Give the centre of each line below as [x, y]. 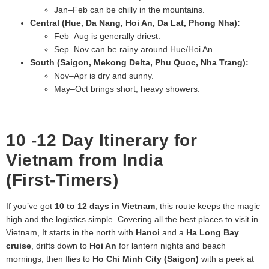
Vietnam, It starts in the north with [71, 232]
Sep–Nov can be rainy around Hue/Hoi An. [134, 49]
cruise [19, 245]
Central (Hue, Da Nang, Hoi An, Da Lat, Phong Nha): [135, 23]
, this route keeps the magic [207, 206]
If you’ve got [30, 206]
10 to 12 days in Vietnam [105, 206]
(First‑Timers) [62, 180]
